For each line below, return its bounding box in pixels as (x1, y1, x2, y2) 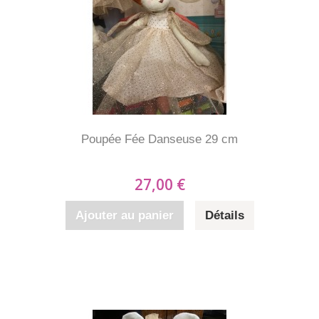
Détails (204, 209, 244, 222)
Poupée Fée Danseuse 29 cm (81, 132, 238, 146)
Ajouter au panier (75, 209, 174, 222)
